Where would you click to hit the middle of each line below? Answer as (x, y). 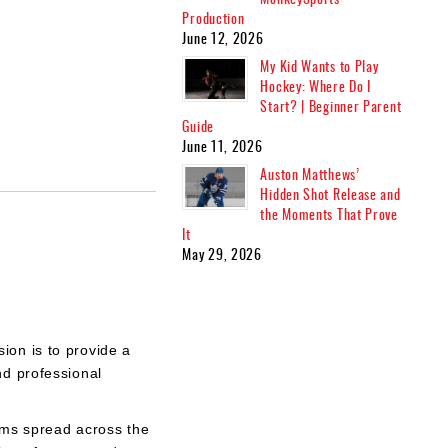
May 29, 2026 (222, 253)
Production (213, 17)
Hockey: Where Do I (316, 85)
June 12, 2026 (223, 37)
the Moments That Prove (329, 213)
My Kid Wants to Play (319, 65)
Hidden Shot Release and (330, 193)
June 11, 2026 (222, 145)
